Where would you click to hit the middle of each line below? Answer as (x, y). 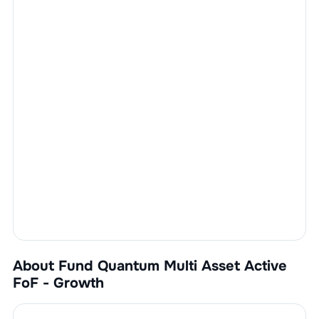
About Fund (55, 266)
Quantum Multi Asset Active (192, 266)
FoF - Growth (58, 283)
